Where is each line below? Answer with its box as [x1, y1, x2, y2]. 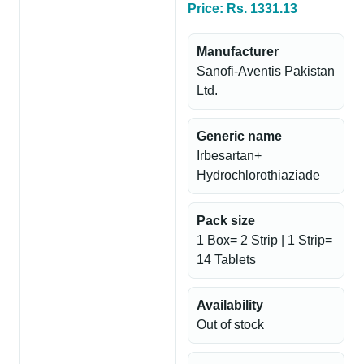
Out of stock [197, 318, 264, 331]
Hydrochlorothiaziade [197, 168, 320, 182]
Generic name [197, 129, 282, 143]
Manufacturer [197, 45, 279, 58]
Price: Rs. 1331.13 [188, 2, 297, 15]
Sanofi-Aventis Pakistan [197, 64, 335, 78]
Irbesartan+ [197, 149, 262, 162]
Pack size [197, 214, 255, 227]
